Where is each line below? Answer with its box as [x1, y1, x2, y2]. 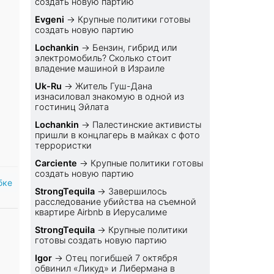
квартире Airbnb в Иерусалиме [35, 207, 168, 218]
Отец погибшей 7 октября [65, 253, 178, 264]
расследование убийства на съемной [35, 196, 197, 207]
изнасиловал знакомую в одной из [35, 91, 185, 102]
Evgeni [35, 14, 65, 25]
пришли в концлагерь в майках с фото [35, 130, 201, 141]
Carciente [35, 158, 78, 169]
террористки [35, 140, 92, 151]
